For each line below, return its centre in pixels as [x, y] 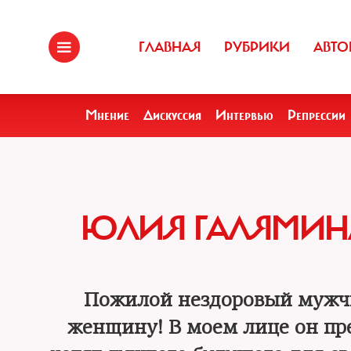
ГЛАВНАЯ [170, 47]
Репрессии [317, 115]
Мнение [107, 115]
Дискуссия [172, 115]
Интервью [244, 115]
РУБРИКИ [257, 47]
